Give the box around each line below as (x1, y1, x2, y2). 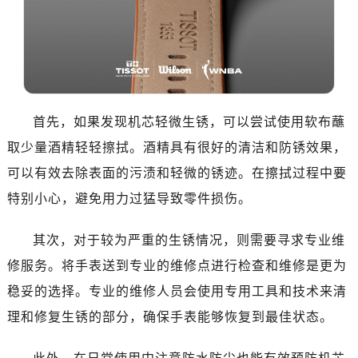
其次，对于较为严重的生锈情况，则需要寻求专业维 (32, 233, 345, 247)
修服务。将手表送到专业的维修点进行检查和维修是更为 (6, 258, 347, 272)
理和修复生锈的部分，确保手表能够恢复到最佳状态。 (6, 309, 333, 324)
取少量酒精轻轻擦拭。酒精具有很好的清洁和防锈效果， (6, 140, 347, 154)
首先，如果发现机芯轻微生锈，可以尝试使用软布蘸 (32, 114, 345, 129)
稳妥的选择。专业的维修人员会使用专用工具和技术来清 (6, 284, 347, 298)
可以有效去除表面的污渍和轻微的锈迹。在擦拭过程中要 (6, 165, 347, 180)
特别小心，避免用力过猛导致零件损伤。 (6, 191, 252, 205)
